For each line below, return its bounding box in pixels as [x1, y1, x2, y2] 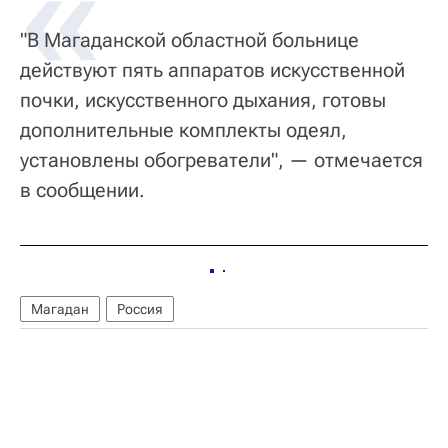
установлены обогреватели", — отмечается [20, 148, 423, 173]
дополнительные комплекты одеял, [20, 118, 347, 143]
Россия [117, 301, 163, 318]
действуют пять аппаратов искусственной [20, 58, 405, 83]
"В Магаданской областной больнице [20, 28, 359, 53]
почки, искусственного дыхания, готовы [20, 88, 386, 113]
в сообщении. [20, 178, 145, 203]
